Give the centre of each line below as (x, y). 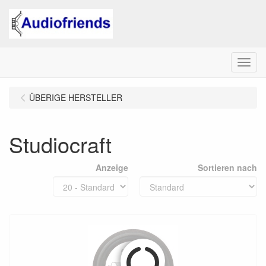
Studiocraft (60, 144)
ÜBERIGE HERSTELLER (76, 97)
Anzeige (112, 167)
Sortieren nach (227, 167)
